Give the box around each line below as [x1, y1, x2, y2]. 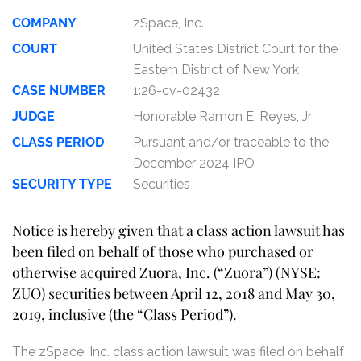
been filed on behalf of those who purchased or [12, 242, 313, 260]
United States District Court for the [133, 41, 338, 56]
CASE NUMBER [12, 83, 106, 98]
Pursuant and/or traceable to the [133, 135, 329, 150]
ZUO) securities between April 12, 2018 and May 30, [12, 284, 335, 302]
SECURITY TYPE [12, 176, 112, 192]
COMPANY [12, 15, 77, 31]
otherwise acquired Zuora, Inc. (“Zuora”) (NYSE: [12, 263, 321, 281]
